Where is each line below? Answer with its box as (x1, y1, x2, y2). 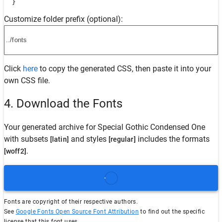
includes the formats (135, 134, 210, 144)
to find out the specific (139, 208, 205, 216)
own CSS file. (4, 75, 50, 85)
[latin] (50, 135, 69, 144)
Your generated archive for (4, 122, 98, 132)
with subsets (4, 134, 50, 144)
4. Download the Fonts (4, 97, 122, 111)
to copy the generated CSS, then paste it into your (38, 63, 211, 73)
